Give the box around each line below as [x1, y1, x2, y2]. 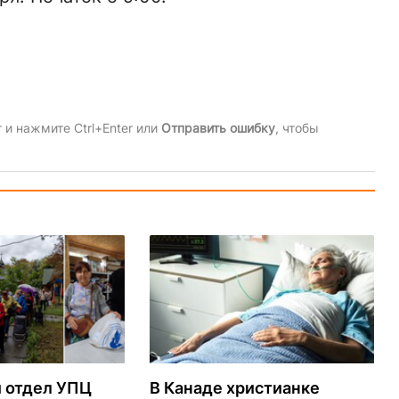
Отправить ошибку [160, 119, 275, 135]
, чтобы [274, 119, 319, 135]
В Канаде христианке [149, 378, 320, 397]
